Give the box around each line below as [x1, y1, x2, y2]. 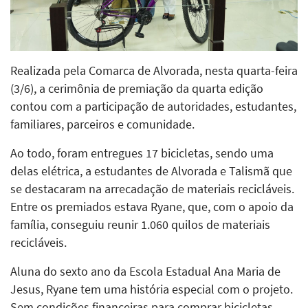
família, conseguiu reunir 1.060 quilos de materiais [10, 217, 270, 232]
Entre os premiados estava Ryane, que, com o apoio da [10, 199, 294, 214]
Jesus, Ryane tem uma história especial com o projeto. [10, 281, 293, 297]
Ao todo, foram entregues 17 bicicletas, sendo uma [10, 145, 274, 161]
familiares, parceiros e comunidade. [10, 116, 195, 132]
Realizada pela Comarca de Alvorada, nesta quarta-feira [10, 63, 298, 78]
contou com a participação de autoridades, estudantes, [10, 98, 296, 114]
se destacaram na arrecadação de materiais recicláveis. [10, 181, 294, 197]
